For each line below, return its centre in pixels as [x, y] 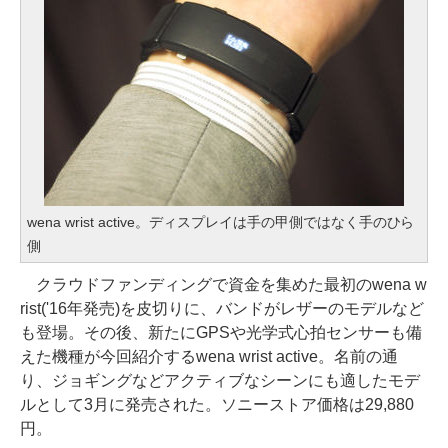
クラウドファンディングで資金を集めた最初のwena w [223, 284]
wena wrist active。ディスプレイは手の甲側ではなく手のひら [221, 222]
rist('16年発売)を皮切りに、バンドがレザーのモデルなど [222, 308]
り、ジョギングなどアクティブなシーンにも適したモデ [220, 380]
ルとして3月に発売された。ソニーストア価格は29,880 [217, 404]
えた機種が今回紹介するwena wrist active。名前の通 [209, 356]
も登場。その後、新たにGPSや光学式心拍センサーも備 [221, 332]
